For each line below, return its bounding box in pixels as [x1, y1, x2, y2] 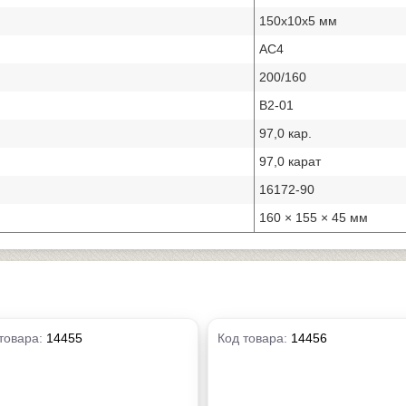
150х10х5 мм [259, 13, 337, 28]
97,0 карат [259, 153, 321, 169]
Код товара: [217, 330, 291, 345]
